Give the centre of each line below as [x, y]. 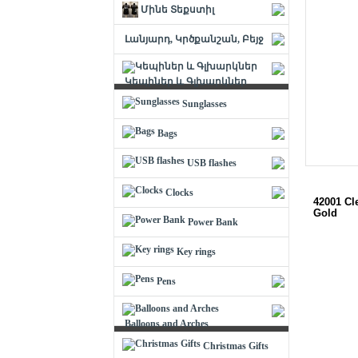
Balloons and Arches [167, 324]
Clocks [179, 193]
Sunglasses [205, 104]
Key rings [196, 252]
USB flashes [212, 163]
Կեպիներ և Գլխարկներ [186, 82]
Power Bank [213, 222]
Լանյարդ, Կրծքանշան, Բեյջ [194, 39]
